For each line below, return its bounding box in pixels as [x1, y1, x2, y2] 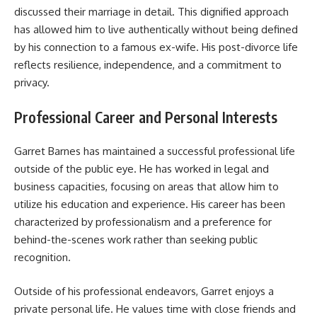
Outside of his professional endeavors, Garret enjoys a [14, 284, 274, 298]
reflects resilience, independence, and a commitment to [14, 58, 282, 72]
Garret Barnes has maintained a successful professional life [14, 144, 295, 158]
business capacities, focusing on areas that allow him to [14, 180, 279, 194]
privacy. [14, 76, 50, 90]
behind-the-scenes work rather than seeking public [14, 233, 258, 247]
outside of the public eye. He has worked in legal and [14, 162, 269, 176]
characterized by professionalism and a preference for [14, 215, 272, 229]
